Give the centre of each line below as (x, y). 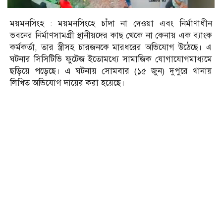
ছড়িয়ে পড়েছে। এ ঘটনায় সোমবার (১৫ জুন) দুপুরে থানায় (111, 71)
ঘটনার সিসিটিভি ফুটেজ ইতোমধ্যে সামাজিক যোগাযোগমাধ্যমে (111, 59)
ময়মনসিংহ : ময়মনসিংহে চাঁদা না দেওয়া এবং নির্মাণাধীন (111, 23)
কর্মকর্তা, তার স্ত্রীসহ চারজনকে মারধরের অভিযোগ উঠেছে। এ (111, 47)
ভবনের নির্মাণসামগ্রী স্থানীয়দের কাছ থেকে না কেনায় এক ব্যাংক (111, 35)
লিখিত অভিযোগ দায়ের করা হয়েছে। (67, 83)
